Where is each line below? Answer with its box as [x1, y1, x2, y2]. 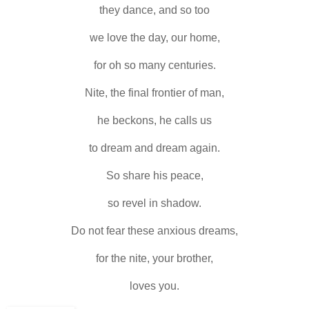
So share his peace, [106, 169, 203, 181]
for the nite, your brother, [96, 252, 213, 264]
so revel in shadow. [108, 197, 201, 209]
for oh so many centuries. [93, 59, 216, 71]
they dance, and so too [99, 3, 210, 16]
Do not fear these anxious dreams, [71, 224, 238, 237]
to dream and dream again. [89, 141, 220, 154]
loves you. [130, 279, 179, 292]
